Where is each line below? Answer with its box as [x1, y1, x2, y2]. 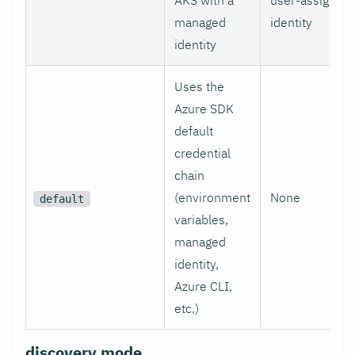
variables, [174, 211, 228, 227]
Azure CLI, [174, 277, 232, 294]
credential [174, 144, 231, 161]
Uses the [174, 78, 224, 94]
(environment [174, 189, 250, 205]
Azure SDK [174, 100, 234, 116]
